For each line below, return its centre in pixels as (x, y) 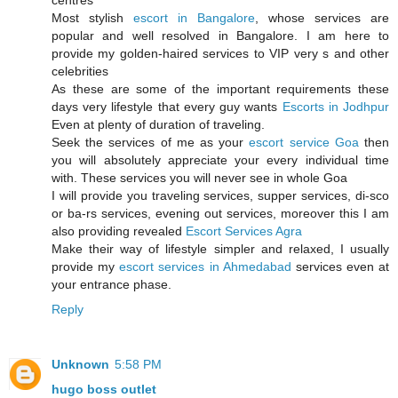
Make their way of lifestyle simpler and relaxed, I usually (220, 249)
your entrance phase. (111, 285)
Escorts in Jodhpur (336, 107)
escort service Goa (304, 143)
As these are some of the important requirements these (220, 89)
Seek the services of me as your (151, 143)
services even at (340, 267)
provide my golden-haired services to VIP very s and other (220, 54)
